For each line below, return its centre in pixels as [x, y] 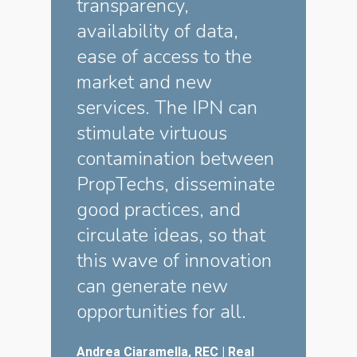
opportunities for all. [161, 312]
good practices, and [159, 210]
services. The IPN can [167, 108]
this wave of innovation [174, 261]
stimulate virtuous [152, 133]
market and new [144, 82]
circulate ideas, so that [171, 235]
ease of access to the [164, 57]
